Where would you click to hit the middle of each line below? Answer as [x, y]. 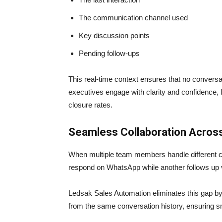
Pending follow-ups [109, 54]
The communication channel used [133, 18]
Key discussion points [114, 36]
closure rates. [90, 105]
